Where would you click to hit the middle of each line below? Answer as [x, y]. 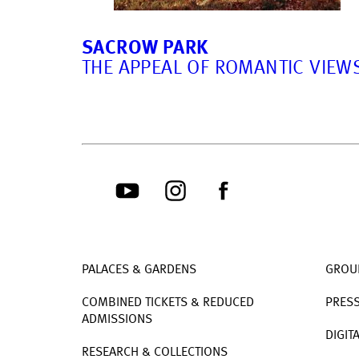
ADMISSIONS [117, 319]
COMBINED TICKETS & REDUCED [168, 303]
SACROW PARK [145, 49]
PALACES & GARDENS [139, 270]
